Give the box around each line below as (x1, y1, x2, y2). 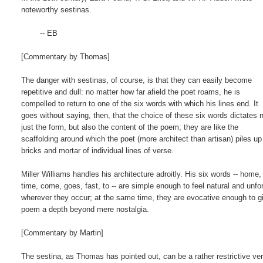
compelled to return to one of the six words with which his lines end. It (21, 99, 259, 108)
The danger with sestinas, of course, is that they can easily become (21, 75, 252, 85)
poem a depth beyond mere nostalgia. (21, 204, 150, 214)
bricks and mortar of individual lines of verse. (21, 146, 174, 155)
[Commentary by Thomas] (21, 52, 110, 61)
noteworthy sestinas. (21, 5, 92, 14)
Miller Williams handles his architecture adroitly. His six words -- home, (21, 169, 262, 178)
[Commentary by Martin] (21, 228, 104, 237)
